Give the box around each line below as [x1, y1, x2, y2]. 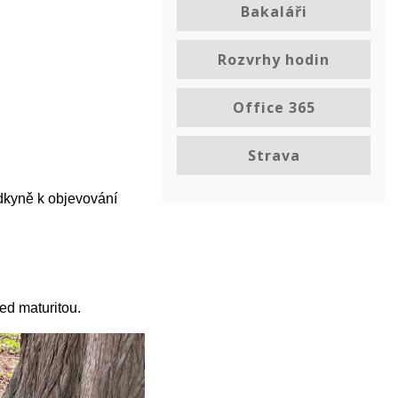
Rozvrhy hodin [218, 50, 330, 69]
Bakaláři [240, 2, 307, 21]
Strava [247, 146, 300, 165]
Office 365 [232, 98, 315, 117]
